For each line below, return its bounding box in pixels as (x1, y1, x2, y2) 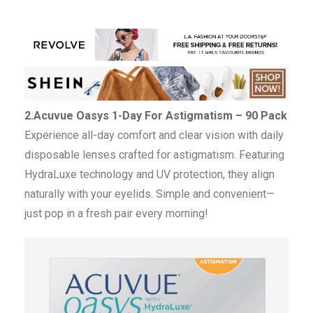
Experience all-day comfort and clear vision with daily (24, 128, 284, 142)
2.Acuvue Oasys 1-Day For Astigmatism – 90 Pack (24, 108, 287, 122)
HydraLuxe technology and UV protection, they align (24, 167, 275, 181)
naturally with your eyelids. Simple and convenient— (24, 187, 275, 201)
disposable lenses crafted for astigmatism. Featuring (24, 147, 284, 161)
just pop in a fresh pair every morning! (24, 206, 208, 220)
